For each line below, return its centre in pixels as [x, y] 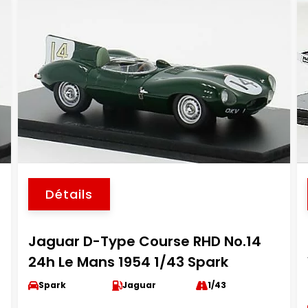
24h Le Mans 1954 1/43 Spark [128, 262]
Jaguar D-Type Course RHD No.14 [144, 241]
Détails [69, 194]
